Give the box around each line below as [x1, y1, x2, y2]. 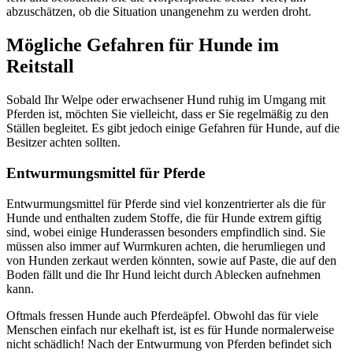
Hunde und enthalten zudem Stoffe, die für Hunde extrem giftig [6, 210, 321, 225]
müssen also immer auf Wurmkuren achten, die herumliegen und [6, 239, 325, 253]
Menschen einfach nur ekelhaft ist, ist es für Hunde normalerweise [6, 322, 334, 336]
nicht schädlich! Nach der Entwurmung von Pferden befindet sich [6, 336, 332, 351]
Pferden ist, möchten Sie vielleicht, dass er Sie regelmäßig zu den [6, 107, 329, 121]
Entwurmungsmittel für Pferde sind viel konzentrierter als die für [6, 196, 325, 210]
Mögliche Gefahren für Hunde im [6, 35, 279, 56]
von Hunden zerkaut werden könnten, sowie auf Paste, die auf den [6, 253, 336, 267]
